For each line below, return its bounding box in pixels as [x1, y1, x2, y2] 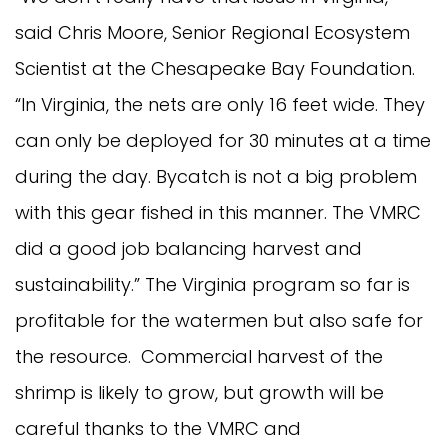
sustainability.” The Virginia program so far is [15, 271, 410, 297]
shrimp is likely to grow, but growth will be [15, 379, 384, 405]
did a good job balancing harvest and [15, 235, 362, 261]
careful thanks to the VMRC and [15, 415, 301, 441]
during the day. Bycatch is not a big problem [15, 163, 417, 189]
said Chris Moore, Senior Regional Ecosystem [15, 19, 410, 45]
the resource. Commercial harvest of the [15, 343, 383, 369]
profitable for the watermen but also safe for [15, 307, 423, 333]
